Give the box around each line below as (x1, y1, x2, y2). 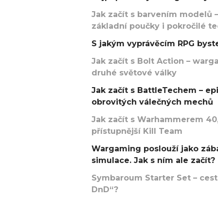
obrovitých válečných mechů (91, 97, 213, 107)
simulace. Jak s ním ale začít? (91, 156, 215, 165)
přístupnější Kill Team (91, 127, 182, 136)
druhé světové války (91, 68, 177, 77)
